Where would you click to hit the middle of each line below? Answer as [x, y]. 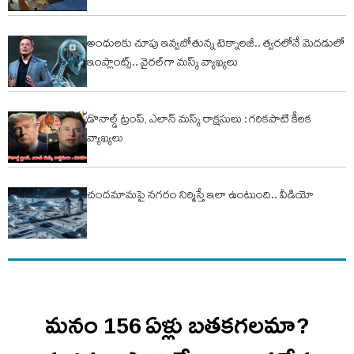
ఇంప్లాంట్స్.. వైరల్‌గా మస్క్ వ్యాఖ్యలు [162, 64]
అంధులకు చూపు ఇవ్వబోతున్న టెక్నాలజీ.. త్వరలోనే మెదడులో [216, 45]
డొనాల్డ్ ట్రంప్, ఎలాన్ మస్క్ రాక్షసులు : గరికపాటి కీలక [199, 121]
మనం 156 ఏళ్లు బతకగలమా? [177, 325]
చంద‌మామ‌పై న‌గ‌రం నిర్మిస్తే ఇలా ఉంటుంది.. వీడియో [200, 196]
